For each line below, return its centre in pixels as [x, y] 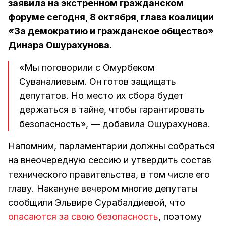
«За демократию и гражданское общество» [111, 31]
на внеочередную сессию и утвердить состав [110, 160]
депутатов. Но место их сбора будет [101, 96]
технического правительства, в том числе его [109, 175]
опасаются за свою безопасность [83, 217]
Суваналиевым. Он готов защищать [98, 82]
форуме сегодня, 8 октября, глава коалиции [111, 17]
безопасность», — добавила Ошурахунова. [115, 124]
